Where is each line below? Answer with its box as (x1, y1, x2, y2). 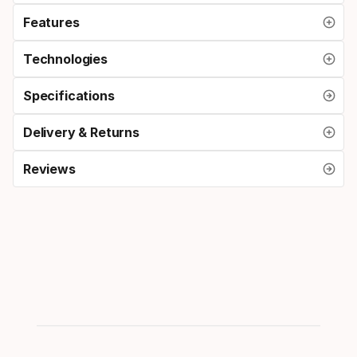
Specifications (23, 87, 115, 104)
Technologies (23, 50, 108, 67)
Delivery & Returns (23, 124, 139, 140)
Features (23, 14, 80, 30)
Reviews (23, 160, 76, 177)
